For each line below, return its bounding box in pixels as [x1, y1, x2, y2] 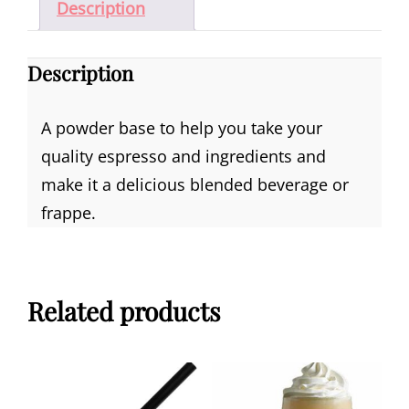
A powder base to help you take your [41, 116, 322, 139]
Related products [27, 293, 221, 328]
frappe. [41, 201, 100, 224]
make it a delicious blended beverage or [41, 173, 349, 195]
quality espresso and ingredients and [41, 144, 326, 167]
